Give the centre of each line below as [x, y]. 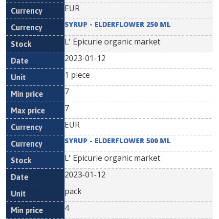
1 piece [77, 75]
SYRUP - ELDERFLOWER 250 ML [118, 24]
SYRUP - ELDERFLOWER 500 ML [118, 141]
